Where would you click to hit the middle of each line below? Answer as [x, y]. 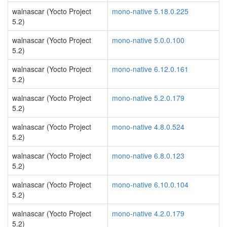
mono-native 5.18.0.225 [150, 11]
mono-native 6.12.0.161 [150, 69]
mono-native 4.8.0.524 [148, 127]
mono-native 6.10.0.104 [150, 184]
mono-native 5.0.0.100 [148, 40]
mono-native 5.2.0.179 [148, 98]
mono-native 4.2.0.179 [148, 213]
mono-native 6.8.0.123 [148, 156]
